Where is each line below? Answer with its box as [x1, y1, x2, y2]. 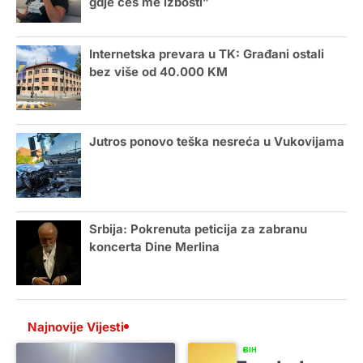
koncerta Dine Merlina [89, 240, 220, 255]
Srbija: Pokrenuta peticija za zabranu [89, 222, 307, 237]
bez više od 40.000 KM [89, 65, 228, 80]
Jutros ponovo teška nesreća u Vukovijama [89, 135, 344, 150]
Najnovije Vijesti [28, 318, 124, 335]
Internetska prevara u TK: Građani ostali [89, 47, 324, 62]
